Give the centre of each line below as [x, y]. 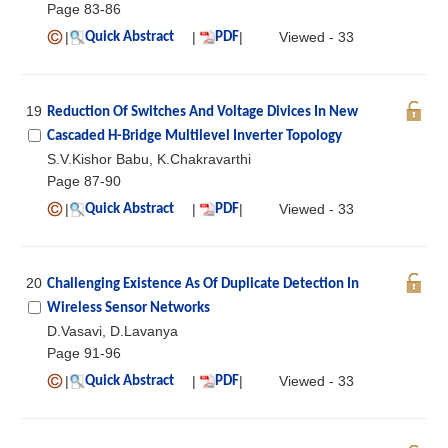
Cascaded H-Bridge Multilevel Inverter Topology [194, 136]
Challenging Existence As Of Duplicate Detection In [203, 284]
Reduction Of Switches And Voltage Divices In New [202, 112]
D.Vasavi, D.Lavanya [112, 330]
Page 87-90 [84, 180]
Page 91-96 [84, 352]
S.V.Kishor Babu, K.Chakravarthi [149, 158]
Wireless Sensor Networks [128, 308]
